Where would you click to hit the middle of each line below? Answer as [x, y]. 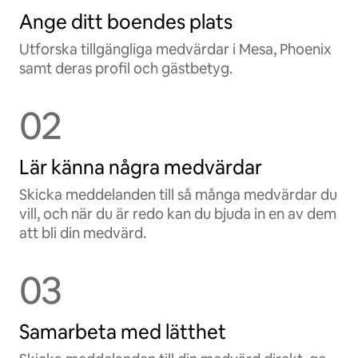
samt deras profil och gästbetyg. [126, 68]
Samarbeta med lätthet [123, 332]
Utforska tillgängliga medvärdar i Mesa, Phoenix [175, 49]
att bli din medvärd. [83, 233]
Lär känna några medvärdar [141, 167]
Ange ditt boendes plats [126, 22]
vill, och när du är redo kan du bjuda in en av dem [178, 214]
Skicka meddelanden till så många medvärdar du [178, 195]
